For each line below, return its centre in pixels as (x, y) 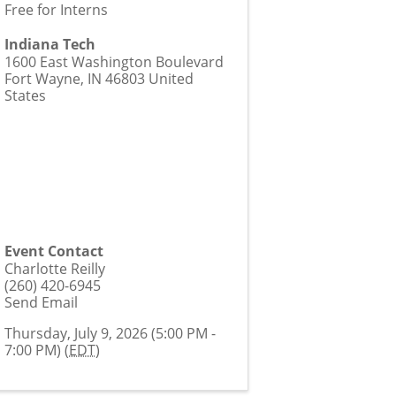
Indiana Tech (50, 44)
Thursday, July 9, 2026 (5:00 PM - (110, 333)
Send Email (42, 302)
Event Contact (54, 251)
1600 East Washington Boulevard (114, 61)
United (171, 78)
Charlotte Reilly (55, 268)
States (26, 95)
